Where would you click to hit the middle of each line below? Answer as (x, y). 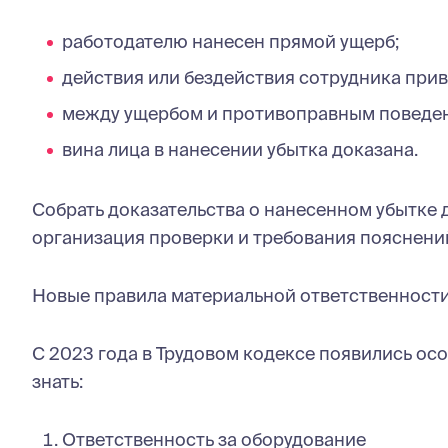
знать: (57, 381)
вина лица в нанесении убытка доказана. (240, 149)
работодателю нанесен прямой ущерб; (230, 41)
